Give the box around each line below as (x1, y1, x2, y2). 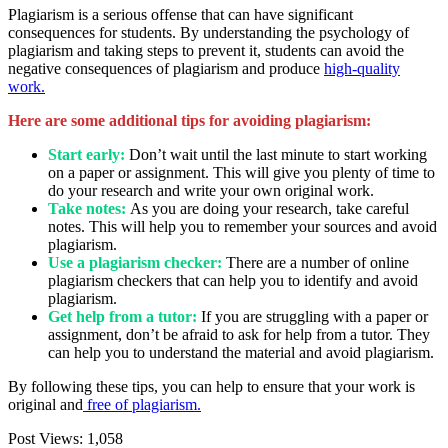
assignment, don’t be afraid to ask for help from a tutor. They (48, 325, 430, 343)
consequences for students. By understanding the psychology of (8, 23, 409, 41)
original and (8, 395, 83, 413)
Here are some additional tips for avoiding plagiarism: (8, 111, 371, 129)
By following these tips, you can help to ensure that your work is (8, 377, 415, 395)
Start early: (48, 145, 125, 163)
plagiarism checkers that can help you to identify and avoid (48, 271, 418, 289)
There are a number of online (222, 253, 409, 271)
